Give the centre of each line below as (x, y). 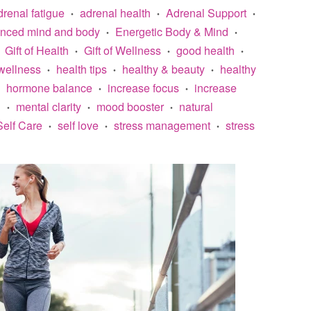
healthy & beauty (163, 69)
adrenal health (115, 13)
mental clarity (49, 107)
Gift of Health (37, 50)
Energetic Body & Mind (172, 32)
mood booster (130, 107)
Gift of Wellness (123, 50)
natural (196, 107)
